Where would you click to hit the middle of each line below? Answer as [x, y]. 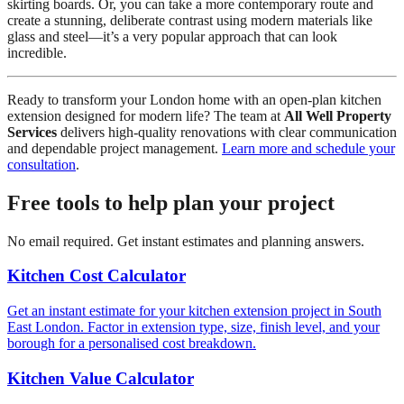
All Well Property [338, 115]
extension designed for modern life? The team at [146, 115]
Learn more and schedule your [308, 148]
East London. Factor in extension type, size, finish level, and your [193, 326]
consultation [41, 164]
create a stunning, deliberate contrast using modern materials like [190, 20]
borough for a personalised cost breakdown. [132, 343]
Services [32, 132]
